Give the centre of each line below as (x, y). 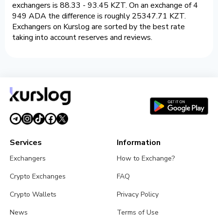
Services (26, 143)
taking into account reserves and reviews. (82, 38)
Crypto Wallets (33, 195)
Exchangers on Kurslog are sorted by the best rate (99, 27)
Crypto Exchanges (38, 177)
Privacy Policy (138, 195)
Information (139, 143)
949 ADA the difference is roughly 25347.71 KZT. (99, 16)
